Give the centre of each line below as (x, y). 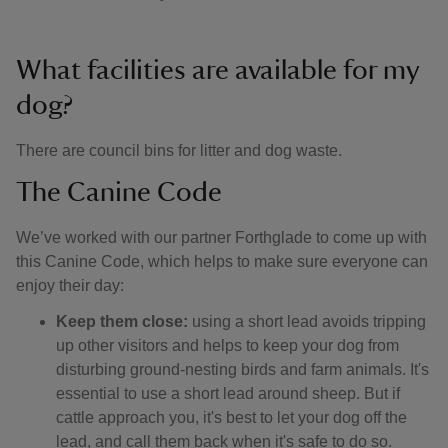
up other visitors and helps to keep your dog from (227, 345)
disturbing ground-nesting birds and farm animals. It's (242, 369)
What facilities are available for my (217, 70)
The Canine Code (119, 192)
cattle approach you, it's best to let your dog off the (231, 417)
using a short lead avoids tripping (309, 321)
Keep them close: (124, 321)
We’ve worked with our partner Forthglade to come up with (221, 237)
